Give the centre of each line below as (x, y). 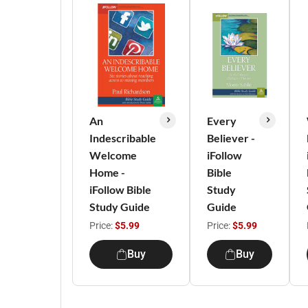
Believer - (231, 138)
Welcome (113, 155)
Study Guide (120, 207)
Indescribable (123, 138)
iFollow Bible (120, 189)
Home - (107, 172)
